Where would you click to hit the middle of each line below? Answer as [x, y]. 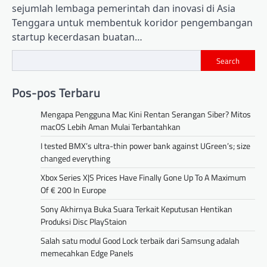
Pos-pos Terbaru [56, 92]
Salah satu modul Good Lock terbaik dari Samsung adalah [140, 240]
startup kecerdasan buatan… [77, 37]
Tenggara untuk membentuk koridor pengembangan [132, 23]
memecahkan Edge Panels [87, 253]
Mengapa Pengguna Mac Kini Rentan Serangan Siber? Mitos [146, 114]
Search [228, 60]
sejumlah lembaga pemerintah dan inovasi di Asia [124, 9]
